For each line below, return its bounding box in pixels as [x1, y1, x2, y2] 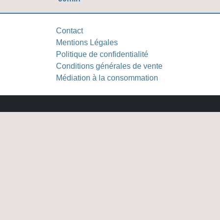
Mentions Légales [56, 38, 118, 47]
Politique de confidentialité [56, 50, 148, 58]
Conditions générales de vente [56, 62, 163, 70]
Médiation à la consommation [56, 74, 158, 82]
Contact [56, 27, 83, 35]
